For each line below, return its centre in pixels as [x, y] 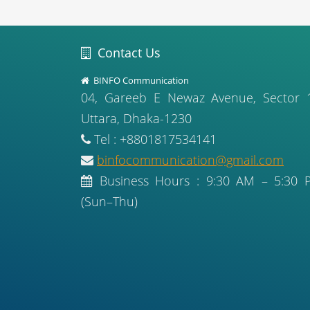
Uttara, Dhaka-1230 [136, 118]
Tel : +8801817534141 [154, 139]
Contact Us [126, 53]
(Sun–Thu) [109, 201]
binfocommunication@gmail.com [190, 160]
